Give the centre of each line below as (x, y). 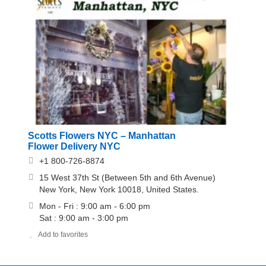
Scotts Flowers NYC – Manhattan (102, 135)
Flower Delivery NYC (74, 146)
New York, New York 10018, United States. (119, 189)
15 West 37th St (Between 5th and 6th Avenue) (127, 177)
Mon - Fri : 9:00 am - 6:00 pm (94, 206)
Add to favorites (63, 234)
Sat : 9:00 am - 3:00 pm (83, 218)
